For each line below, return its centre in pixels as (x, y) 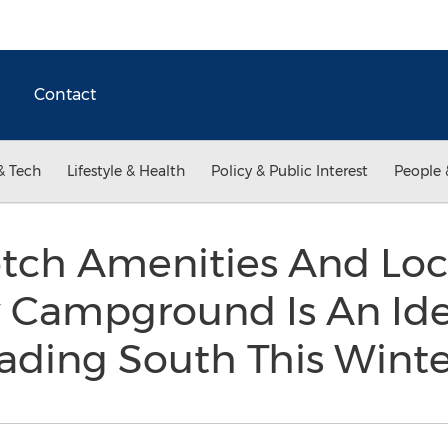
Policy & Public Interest (289, 171)
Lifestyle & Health (126, 171)
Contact (65, 94)
